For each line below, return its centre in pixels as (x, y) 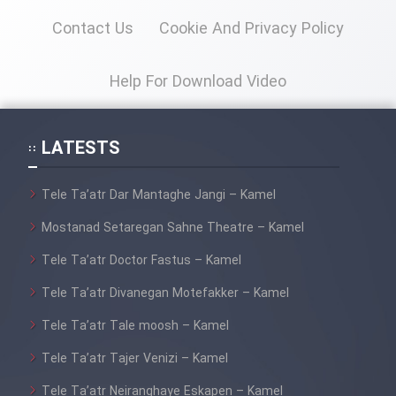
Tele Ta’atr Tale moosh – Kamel (135, 326)
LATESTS (81, 148)
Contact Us (93, 29)
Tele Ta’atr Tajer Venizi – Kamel (135, 358)
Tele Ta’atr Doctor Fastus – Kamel (141, 260)
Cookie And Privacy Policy (251, 29)
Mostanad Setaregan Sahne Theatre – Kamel (173, 228)
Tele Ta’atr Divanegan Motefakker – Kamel (165, 293)
